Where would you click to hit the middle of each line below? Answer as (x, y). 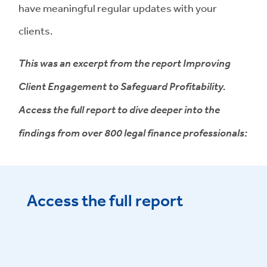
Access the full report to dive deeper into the (119, 109)
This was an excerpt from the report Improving (125, 62)
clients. (36, 30)
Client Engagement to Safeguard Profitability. (122, 86)
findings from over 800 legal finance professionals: (133, 132)
